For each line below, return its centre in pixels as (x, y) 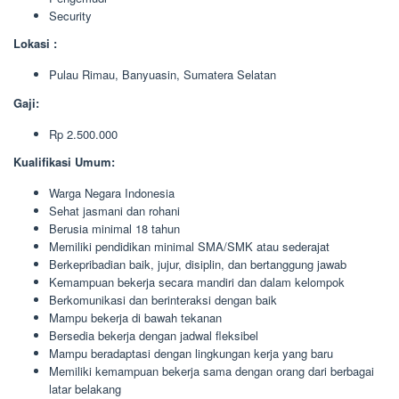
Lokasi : (35, 43)
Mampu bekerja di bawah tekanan (135, 318)
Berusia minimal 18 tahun (114, 228)
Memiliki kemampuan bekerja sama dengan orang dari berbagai (212, 371)
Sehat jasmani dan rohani (114, 211)
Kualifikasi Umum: (64, 162)
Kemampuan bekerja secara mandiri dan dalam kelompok (197, 282)
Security (70, 15)
